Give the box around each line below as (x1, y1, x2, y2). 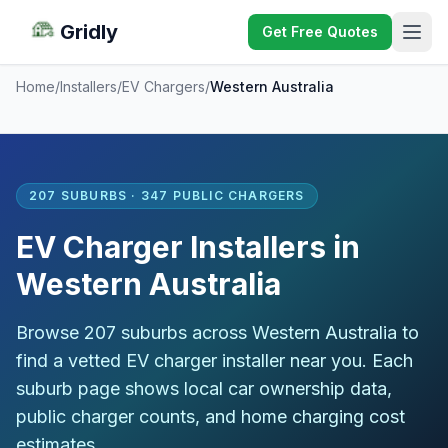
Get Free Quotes (262, 23, 378, 40)
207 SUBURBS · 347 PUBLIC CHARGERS (29, 188, 305, 203)
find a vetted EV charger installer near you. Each (16, 350, 413, 371)
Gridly (60, 20, 118, 44)
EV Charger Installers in (16, 229, 360, 265)
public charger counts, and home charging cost (16, 406, 405, 427)
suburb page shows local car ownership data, (16, 378, 392, 399)
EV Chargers (122, 78, 205, 95)
